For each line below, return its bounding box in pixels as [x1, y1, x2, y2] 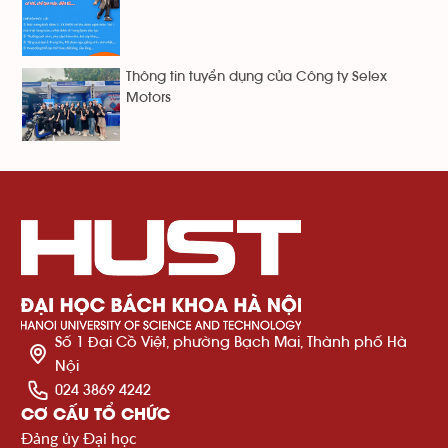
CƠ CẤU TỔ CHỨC [21, 403, 170, 426]
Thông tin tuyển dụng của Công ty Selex [126, 69, 387, 84]
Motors [126, 90, 171, 105]
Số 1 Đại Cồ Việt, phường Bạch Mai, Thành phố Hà [55, 332, 407, 352]
